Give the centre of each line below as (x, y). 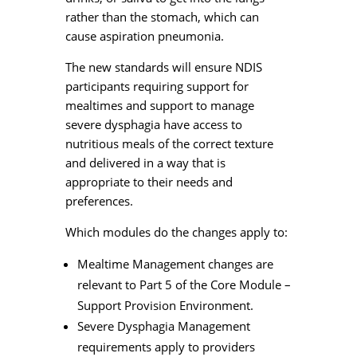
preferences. (99, 201)
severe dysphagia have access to (153, 125)
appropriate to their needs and (149, 182)
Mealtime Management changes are (175, 264)
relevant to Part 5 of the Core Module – (184, 285)
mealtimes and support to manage (159, 106)
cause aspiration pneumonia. (144, 36)
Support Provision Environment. (165, 306)
